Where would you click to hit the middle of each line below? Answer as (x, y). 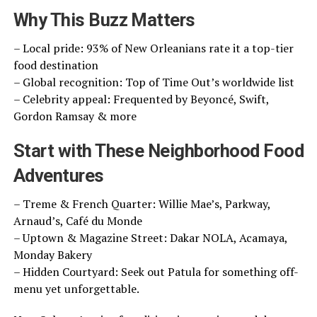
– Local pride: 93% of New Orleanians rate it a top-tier (153, 48)
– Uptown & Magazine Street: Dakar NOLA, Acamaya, (150, 237)
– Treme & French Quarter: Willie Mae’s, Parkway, (142, 203)
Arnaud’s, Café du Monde (77, 220)
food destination (56, 65)
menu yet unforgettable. (76, 288)
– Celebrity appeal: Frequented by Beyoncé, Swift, (141, 99)
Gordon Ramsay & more (75, 116)
